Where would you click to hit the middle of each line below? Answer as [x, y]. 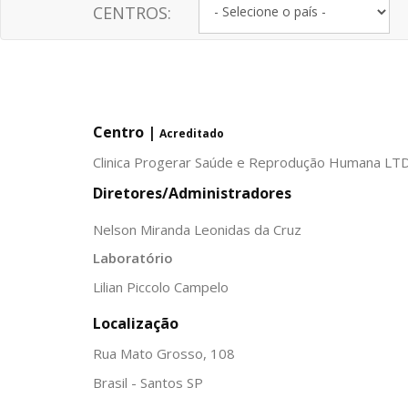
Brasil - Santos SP [148, 382]
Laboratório [133, 258]
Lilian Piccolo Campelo [161, 286]
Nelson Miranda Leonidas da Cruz [197, 229]
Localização [136, 323]
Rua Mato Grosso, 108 [164, 353]
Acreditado [192, 133]
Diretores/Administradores [192, 193]
